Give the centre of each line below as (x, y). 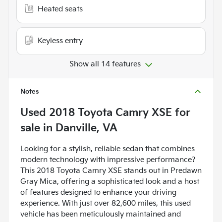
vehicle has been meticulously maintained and (101, 215)
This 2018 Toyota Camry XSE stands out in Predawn (111, 171)
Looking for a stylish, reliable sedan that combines (108, 149)
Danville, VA (86, 128)
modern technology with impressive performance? (108, 160)
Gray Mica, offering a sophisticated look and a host (110, 182)
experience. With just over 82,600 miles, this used (106, 204)
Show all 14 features (105, 64)
